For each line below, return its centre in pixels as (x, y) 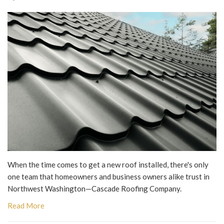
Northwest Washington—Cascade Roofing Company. (94, 188)
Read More (26, 205)
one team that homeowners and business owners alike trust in (108, 176)
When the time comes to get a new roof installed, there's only (108, 164)
